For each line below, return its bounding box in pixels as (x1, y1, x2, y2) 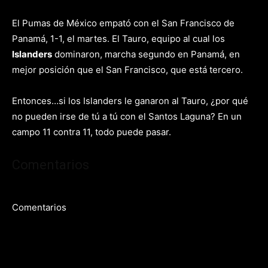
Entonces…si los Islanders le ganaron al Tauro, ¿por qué (12, 95, 248, 106)
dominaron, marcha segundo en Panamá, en (52, 48, 240, 60)
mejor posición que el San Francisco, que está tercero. (12, 64, 243, 75)
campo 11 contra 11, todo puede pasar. (12, 126, 171, 138)
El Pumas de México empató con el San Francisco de (12, 17, 234, 29)
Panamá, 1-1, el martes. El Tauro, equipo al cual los (12, 33, 225, 44)
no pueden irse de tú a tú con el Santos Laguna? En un (12, 111, 242, 122)
